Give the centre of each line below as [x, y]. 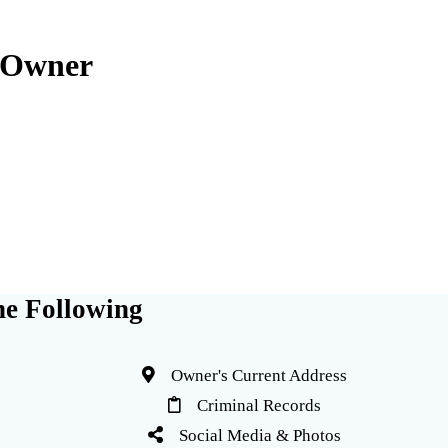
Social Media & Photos [251, 436]
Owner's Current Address [250, 376]
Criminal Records [250, 406]
